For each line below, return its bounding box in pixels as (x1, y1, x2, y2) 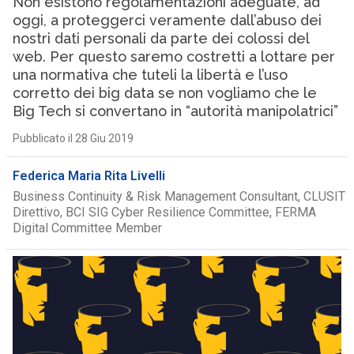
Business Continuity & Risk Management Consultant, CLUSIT (12, 189, 345, 204)
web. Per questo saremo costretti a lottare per (12, 48, 335, 65)
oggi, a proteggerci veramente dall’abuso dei (12, 12, 322, 28)
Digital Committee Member (12, 220, 162, 235)
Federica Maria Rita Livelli (12, 168, 165, 183)
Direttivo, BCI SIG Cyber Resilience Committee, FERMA (12, 205, 316, 220)
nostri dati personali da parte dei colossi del (12, 30, 309, 47)
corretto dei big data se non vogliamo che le (12, 85, 317, 101)
